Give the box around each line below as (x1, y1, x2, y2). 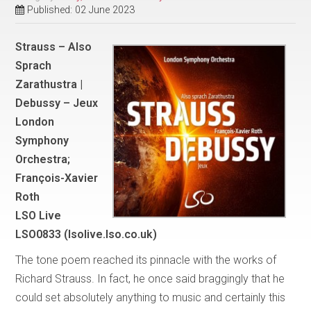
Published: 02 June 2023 (27, 3, 135, 16)
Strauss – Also (15, 40, 92, 53)
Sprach (15, 58, 52, 72)
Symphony (15, 133, 69, 147)
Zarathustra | (15, 77, 83, 91)
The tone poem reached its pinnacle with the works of (15, 253, 277, 267)
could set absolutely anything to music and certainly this (15, 290, 286, 304)
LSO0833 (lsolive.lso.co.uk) (15, 227, 160, 241)
